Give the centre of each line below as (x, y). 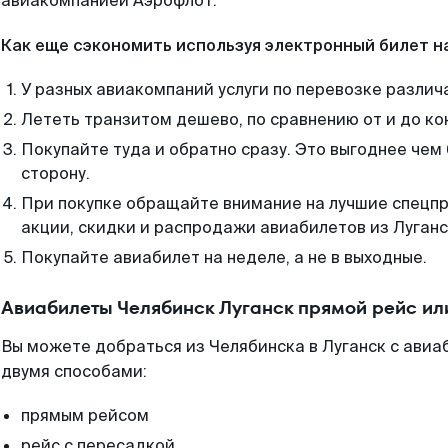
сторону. (55, 173)
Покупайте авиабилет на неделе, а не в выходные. (224, 257)
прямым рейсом (85, 415)
